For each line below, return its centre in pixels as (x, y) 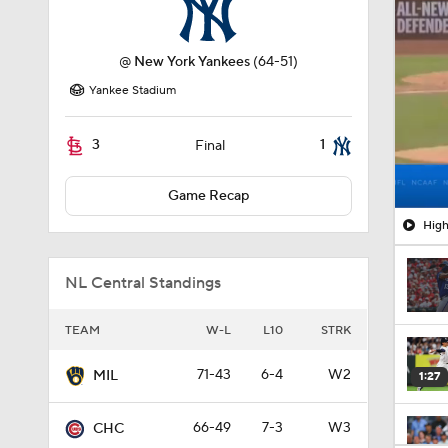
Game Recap (208, 196)
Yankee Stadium (132, 90)
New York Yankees (191, 62)
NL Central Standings (143, 283)
